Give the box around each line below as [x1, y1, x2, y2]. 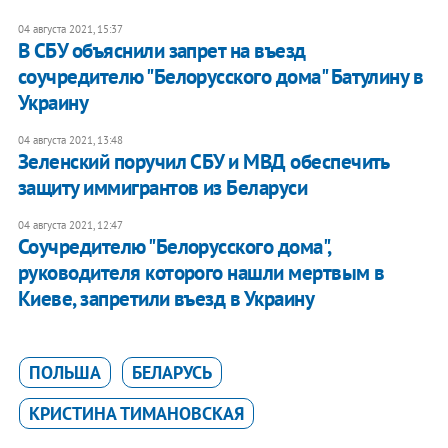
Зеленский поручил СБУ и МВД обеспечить [17, 148, 389, 176]
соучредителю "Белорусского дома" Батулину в [17, 63, 424, 91]
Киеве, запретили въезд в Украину [17, 285, 315, 313]
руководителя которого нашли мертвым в [17, 259, 385, 287]
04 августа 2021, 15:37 [17, 22, 123, 37]
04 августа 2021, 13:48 [17, 133, 123, 148]
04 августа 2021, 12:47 [17, 218, 123, 233]
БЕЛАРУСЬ [131, 361, 212, 385]
